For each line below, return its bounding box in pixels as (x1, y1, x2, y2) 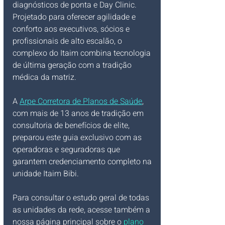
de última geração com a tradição (13, 59, 134, 71)
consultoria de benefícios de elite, (13, 120, 132, 132)
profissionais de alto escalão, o (13, 35, 124, 47)
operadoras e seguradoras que (13, 144, 122, 156)
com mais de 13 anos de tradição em (13, 107, 146, 120)
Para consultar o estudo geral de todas (13, 192, 151, 204)
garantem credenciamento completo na (13, 156, 154, 168)
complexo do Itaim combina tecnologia (13, 47, 153, 59)
